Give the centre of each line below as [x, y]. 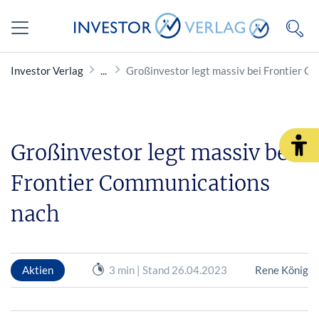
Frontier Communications [140, 183]
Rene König [281, 270]
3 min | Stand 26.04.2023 [168, 270]
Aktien [38, 270]
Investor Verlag [47, 70]
